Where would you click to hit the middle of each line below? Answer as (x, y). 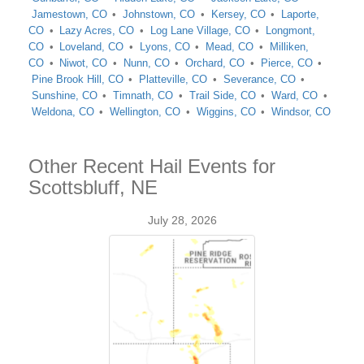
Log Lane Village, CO (200, 30)
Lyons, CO (165, 47)
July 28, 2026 (182, 220)
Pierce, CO (286, 63)
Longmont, (291, 30)
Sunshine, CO (64, 95)
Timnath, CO (143, 95)
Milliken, (289, 47)
